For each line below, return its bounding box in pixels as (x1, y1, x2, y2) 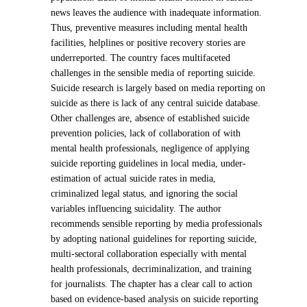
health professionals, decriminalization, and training (51, 264, 252, 275)
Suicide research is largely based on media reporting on (51, 83, 266, 94)
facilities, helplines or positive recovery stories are (51, 38, 246, 49)
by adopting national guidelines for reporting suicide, (51, 234, 258, 245)
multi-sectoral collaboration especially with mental (51, 249, 247, 260)
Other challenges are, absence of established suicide (51, 113, 250, 124)
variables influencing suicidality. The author (51, 204, 222, 214)
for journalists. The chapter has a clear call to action (51, 279, 253, 290)
